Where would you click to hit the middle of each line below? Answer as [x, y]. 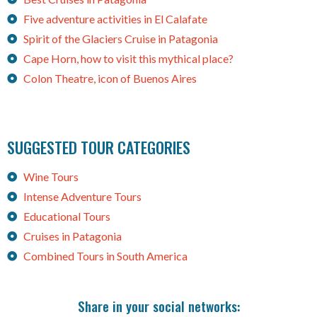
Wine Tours [51, 177]
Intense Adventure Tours [82, 197]
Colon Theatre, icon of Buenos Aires [110, 79]
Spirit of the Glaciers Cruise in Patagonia [120, 39]
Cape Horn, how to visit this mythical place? [128, 59]
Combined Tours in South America [105, 256]
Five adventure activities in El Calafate [115, 19]
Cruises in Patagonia [72, 236]
